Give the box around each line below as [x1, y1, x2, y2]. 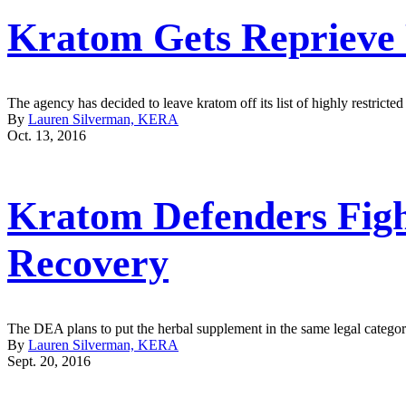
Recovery [7, 241, 169, 286]
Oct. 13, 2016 [7, 127, 86, 143]
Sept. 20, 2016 [7, 353, 91, 369]
